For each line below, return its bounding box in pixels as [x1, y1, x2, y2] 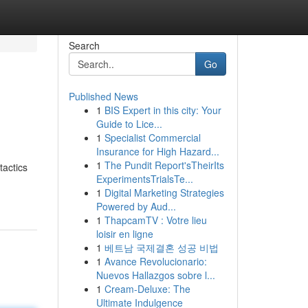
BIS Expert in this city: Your [104, 103, 221, 117]
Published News [68, 89, 138, 103]
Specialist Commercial [104, 131, 201, 144]
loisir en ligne [96, 227, 153, 241]
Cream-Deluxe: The [104, 282, 190, 296]
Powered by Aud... [96, 199, 176, 213]
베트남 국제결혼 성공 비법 [104, 241, 219, 254]
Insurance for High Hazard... [96, 144, 219, 158]
